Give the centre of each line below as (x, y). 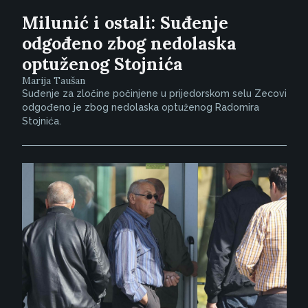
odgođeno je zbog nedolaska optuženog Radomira (140, 108)
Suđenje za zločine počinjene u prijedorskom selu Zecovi (154, 94)
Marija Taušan (53, 81)
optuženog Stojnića (102, 64)
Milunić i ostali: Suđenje (125, 23)
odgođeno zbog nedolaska (129, 44)
